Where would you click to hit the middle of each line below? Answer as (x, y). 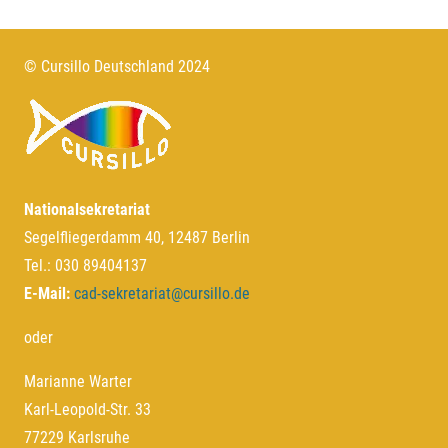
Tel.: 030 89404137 (85, 265)
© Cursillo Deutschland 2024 (117, 66)
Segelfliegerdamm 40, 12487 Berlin (137, 237)
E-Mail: (47, 293)
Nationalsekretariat (87, 209)
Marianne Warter (78, 381)
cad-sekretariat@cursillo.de (162, 293)
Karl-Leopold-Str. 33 (87, 409)
